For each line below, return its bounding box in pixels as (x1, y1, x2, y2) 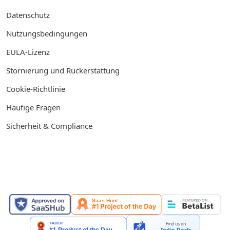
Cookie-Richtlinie (6, 83, 65, 94)
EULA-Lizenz (6, 46, 50, 57)
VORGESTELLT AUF (83, 175, 147, 184)
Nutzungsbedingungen (6, 28, 87, 39)
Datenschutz (6, 9, 50, 20)
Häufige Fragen (6, 102, 61, 112)
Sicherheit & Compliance (6, 120, 92, 131)
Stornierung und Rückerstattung (6, 65, 120, 75)
